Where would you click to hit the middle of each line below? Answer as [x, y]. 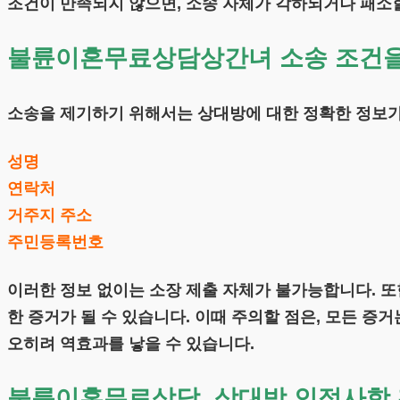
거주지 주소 [50, 216]
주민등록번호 [55, 242]
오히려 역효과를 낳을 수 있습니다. [131, 344]
